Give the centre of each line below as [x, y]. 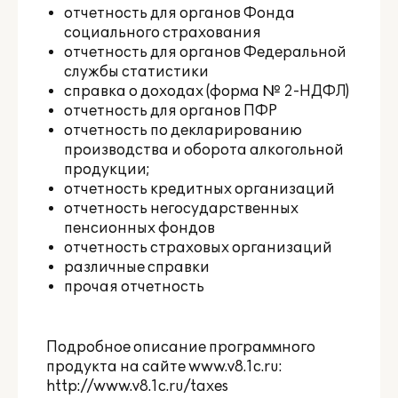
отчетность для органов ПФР [171, 111]
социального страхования [163, 33]
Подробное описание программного [181, 347]
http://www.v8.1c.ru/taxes [137, 386]
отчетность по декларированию [183, 131]
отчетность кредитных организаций [199, 189]
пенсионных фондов [139, 228]
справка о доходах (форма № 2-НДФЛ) [207, 92]
